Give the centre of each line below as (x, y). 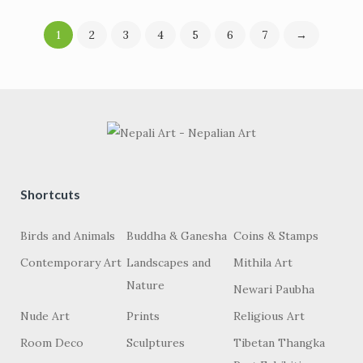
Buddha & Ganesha (177, 236)
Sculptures (156, 343)
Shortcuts (50, 194)
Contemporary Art (71, 263)
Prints (143, 316)
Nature (146, 285)
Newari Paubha (273, 289)
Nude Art (45, 316)
